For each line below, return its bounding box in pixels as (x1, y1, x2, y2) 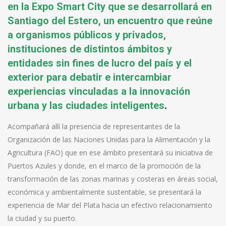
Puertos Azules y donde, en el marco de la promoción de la (8, 160, 201, 171)
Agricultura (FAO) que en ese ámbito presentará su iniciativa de (8, 147, 213, 157)
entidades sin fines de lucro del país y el (8, 56, 192, 69)
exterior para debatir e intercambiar (8, 71, 172, 83)
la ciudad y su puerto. (8, 213, 77, 223)
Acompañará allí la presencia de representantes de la (8, 121, 180, 131)
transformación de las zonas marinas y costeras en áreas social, (8, 174, 218, 184)
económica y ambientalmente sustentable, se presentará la (8, 187, 201, 197)
